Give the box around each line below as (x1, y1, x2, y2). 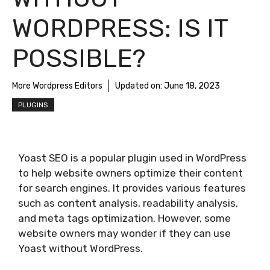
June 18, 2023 (164, 81, 220, 91)
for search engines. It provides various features (18, 182, 246, 194)
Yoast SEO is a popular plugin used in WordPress (18, 152, 246, 164)
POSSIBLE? (12, 43, 145, 74)
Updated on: (115, 81, 164, 91)
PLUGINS (18, 101, 48, 109)
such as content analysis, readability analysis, (18, 197, 238, 209)
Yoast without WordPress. (18, 242, 143, 254)
